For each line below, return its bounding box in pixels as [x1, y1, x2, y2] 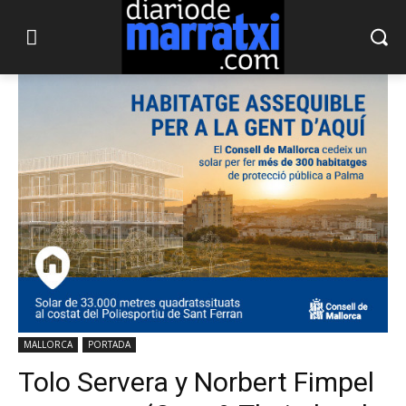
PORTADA [88, 338, 130, 352]
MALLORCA [24, 338, 72, 352]
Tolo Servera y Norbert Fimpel [18, 366, 374, 399]
